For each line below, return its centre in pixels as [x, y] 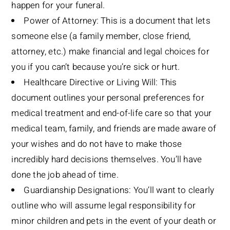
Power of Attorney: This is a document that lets [117, 21]
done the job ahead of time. [65, 175]
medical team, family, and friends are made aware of [114, 129]
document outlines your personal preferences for [108, 98]
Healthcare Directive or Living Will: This [100, 83]
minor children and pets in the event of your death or [114, 221]
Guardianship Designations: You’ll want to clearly [119, 190]
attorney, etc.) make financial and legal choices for [110, 52]
